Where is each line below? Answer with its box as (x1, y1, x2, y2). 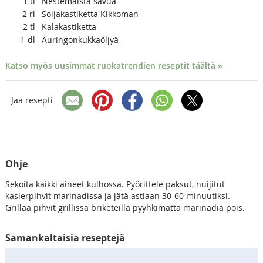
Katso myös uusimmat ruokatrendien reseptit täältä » (5, 59, 222, 71)
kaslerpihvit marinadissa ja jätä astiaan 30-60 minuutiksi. (5, 190, 230, 201)
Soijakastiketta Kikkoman (41, 8, 139, 19)
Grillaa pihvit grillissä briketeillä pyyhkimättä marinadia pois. (5, 201, 245, 213)
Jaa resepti (11, 95, 53, 106)
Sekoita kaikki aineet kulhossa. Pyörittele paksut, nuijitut (5, 178, 225, 190)
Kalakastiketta (41, 21, 96, 32)
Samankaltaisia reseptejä (5, 231, 125, 244)
